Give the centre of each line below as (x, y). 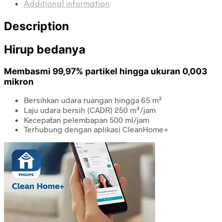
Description (36, 26)
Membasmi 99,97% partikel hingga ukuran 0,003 (106, 71)
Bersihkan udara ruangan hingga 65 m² (93, 100)
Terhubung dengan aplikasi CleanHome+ (96, 129)
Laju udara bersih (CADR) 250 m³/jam (90, 110)
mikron (19, 81)
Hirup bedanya (45, 49)
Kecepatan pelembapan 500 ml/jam (86, 120)
